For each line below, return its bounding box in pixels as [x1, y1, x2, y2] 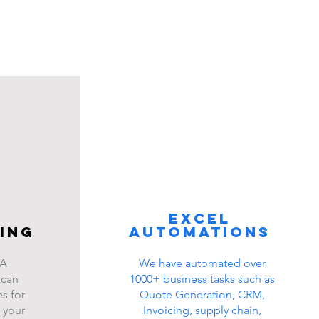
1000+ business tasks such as [129, 272, 275, 286]
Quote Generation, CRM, [139, 288, 265, 301]
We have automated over [138, 256, 266, 270]
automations [129, 223, 271, 241]
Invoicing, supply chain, [142, 303, 261, 317]
